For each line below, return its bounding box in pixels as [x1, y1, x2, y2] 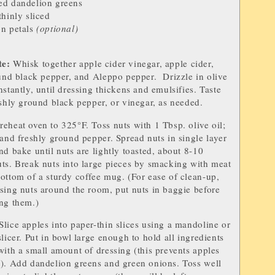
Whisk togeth [10, 57, 69, 70]
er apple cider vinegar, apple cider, [68, 57, 214, 70]
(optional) [33, 22, 79, 35]
